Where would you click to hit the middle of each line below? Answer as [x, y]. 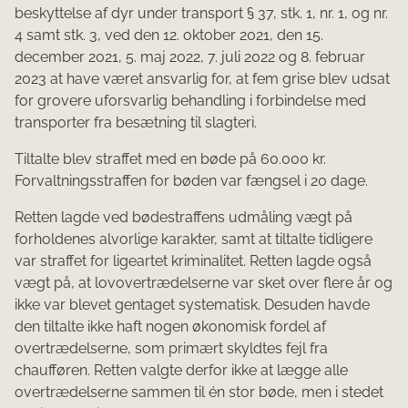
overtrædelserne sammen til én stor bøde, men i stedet [199, 393]
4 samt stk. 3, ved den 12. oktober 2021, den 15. [169, 36]
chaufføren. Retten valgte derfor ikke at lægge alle [181, 371]
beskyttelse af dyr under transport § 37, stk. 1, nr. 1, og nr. [201, 14]
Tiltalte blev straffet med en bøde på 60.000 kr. [170, 159]
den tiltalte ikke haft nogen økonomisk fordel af [170, 327]
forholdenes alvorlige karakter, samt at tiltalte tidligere [194, 240]
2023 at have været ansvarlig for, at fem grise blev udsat [202, 79]
